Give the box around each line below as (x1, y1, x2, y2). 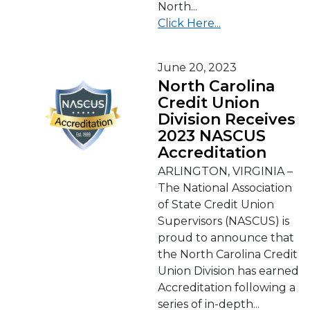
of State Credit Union (158, 198, 274, 211)
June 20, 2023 (158, 61, 237, 74)
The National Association (158, 181, 292, 194)
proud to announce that (158, 231, 294, 244)
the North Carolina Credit (158, 248, 298, 261)
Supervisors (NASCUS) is (158, 215, 289, 228)
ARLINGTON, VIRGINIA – (158, 165, 293, 178)
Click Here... (158, 17, 221, 30)
